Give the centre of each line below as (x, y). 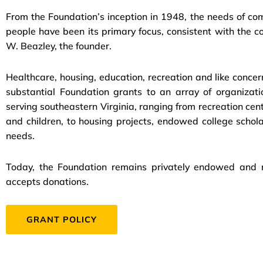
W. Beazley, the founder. (59, 45)
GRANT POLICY (62, 220)
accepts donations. (47, 181)
